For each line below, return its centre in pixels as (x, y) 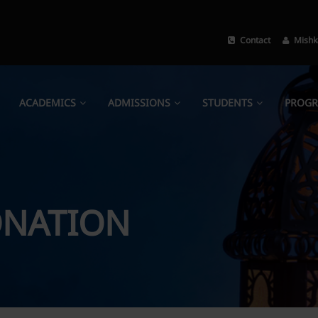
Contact (253, 40)
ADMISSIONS (139, 103)
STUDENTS (227, 103)
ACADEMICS (48, 103)
